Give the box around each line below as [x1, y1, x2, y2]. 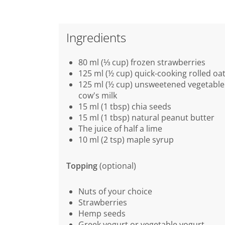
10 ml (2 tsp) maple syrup [78, 134, 174, 145]
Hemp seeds [78, 208, 126, 219]
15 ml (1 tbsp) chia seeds [78, 100, 171, 112]
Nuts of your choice [78, 186, 152, 197]
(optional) [97, 160, 136, 171]
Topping [66, 160, 97, 171]
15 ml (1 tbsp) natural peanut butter [78, 111, 214, 123]
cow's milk [78, 89, 117, 101]
